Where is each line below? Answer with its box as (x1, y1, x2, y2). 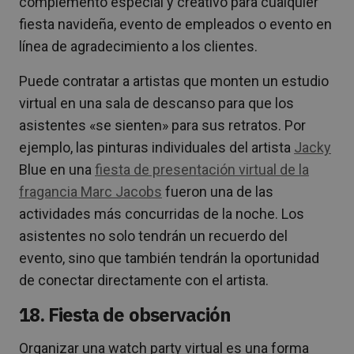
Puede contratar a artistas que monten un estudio (19, 73, 329, 90)
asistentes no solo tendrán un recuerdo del (19, 228, 288, 245)
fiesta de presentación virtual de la (95, 161, 309, 179)
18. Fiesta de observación (19, 302, 231, 328)
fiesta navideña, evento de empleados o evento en (19, 16, 332, 33)
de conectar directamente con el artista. (19, 272, 269, 289)
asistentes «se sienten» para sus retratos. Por (19, 117, 306, 134)
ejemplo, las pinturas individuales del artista (19, 139, 294, 156)
